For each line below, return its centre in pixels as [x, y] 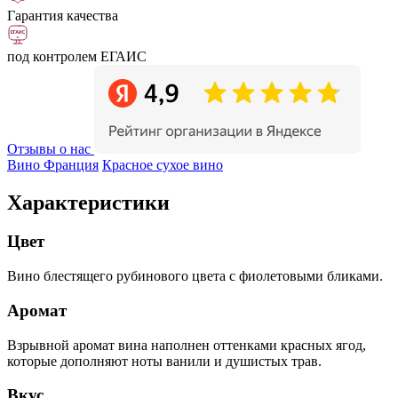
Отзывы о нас [49, 148]
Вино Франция [53, 164]
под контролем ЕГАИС [77, 56]
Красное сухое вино [163, 164]
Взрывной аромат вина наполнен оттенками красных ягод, [187, 345]
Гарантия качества [63, 15]
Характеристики [88, 202]
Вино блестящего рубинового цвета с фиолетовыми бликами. [195, 276]
